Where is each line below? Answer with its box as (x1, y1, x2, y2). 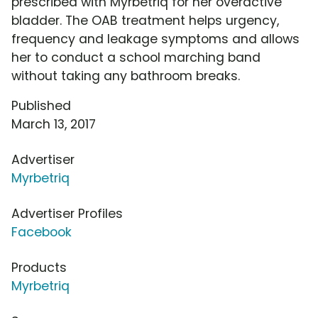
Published (11, 97, 71, 115)
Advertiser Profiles (11, 205, 123, 223)
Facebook (11, 224, 72, 241)
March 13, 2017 (11, 116, 96, 133)
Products (11, 259, 67, 277)
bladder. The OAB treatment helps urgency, (11, 12, 279, 30)
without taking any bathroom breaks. (11, 67, 240, 85)
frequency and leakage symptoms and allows (11, 31, 300, 48)
